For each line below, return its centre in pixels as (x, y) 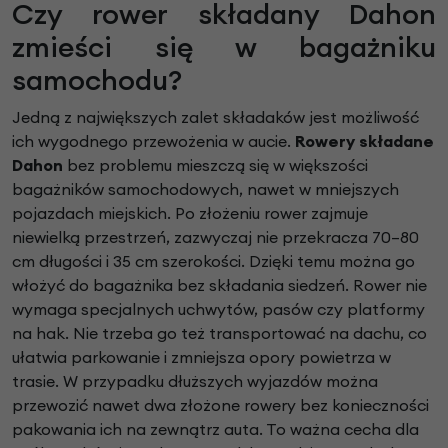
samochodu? (97, 80)
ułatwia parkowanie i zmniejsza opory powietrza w (201, 357)
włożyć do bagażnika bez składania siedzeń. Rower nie (219, 285)
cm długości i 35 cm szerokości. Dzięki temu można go (213, 261)
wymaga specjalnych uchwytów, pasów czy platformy (218, 309)
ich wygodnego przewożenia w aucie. (153, 141)
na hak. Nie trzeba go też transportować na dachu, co (219, 333)
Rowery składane (364, 141)
